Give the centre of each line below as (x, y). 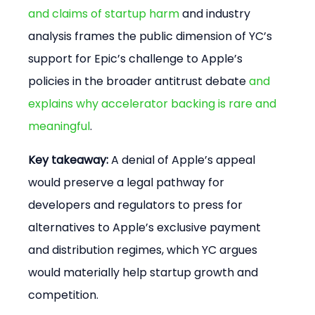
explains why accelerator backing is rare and (154, 103)
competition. (64, 295)
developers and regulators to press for (137, 205)
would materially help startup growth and (145, 272)
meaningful (59, 126)
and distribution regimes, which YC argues (144, 250)
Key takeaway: (69, 160)
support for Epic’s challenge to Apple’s (137, 58)
